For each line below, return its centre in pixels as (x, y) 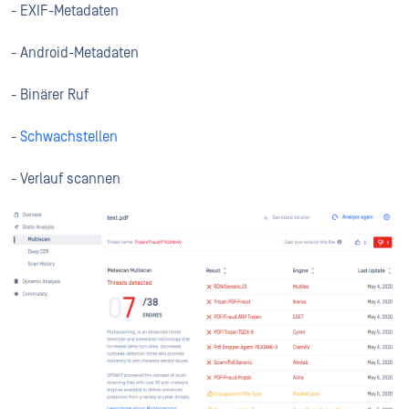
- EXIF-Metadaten (65, 11)
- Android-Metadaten (75, 53)
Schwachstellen (69, 137)
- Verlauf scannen (66, 179)
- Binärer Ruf (50, 95)
